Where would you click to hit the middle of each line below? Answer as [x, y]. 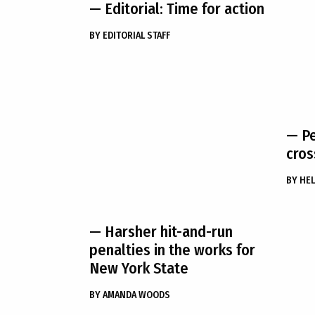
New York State [139, 268]
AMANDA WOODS [136, 295]
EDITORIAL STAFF [136, 36]
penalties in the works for [172, 250]
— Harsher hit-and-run [161, 232]
